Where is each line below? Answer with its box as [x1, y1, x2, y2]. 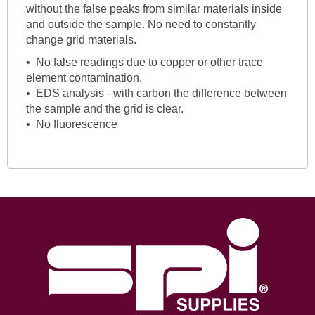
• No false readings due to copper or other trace [25, 56, 263, 68]
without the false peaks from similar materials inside [25, 2, 282, 15]
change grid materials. [25, 33, 136, 46]
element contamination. [25, 71, 142, 84]
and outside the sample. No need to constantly [25, 18, 256, 30]
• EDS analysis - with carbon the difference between [25, 86, 287, 99]
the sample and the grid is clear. [25, 102, 184, 115]
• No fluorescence [25, 117, 117, 130]
